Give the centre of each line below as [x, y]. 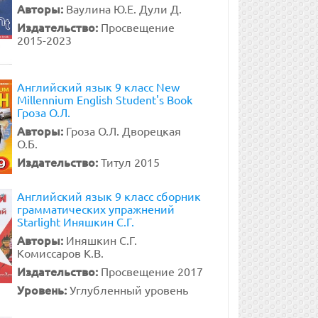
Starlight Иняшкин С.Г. [75, 221]
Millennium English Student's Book [104, 99]
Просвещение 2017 [152, 271]
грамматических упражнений [95, 209]
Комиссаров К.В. [60, 253]
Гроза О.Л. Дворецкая [123, 131]
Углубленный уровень [128, 290]
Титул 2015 [130, 162]
